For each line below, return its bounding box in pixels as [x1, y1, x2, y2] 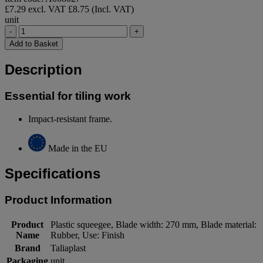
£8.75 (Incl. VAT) [68, 4, 134, 15]
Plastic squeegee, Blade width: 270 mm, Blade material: [50, 219, 257, 230]
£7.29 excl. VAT [5, 4, 68, 15]
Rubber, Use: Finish [50, 230, 124, 240]
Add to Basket [9, 39, 58, 49]
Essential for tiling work [5, 90, 131, 103]
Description [5, 62, 82, 78]
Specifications [5, 165, 100, 181]
